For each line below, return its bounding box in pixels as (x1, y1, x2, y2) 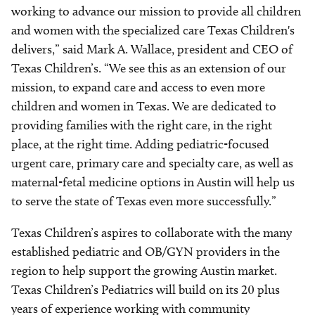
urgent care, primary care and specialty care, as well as (11, 155, 293, 171)
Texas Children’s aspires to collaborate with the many (11, 225, 292, 240)
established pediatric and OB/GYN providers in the (11, 244, 280, 259)
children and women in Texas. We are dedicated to (11, 98, 276, 114)
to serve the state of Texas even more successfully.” (11, 193, 276, 209)
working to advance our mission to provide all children (11, 4, 301, 19)
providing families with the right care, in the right (11, 117, 272, 133)
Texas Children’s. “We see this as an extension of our (11, 60, 286, 76)
